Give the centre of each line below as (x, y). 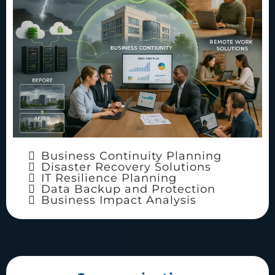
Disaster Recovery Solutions (126, 167)
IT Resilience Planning (109, 178)
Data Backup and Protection (128, 189)
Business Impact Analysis (119, 200)
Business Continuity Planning (131, 156)
